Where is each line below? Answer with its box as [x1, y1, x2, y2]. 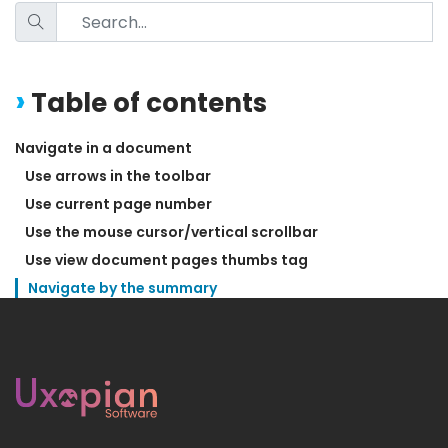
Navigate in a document [15, 138, 192, 159]
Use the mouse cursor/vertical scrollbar [25, 222, 318, 243]
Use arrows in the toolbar [25, 166, 211, 187]
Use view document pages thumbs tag [25, 250, 308, 271]
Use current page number [25, 194, 212, 215]
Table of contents [31, 85, 267, 122]
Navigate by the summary [28, 278, 217, 299]
